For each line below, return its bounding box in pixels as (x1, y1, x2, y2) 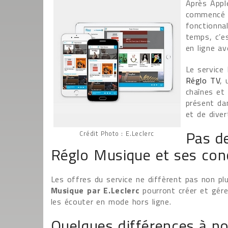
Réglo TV (185, 74, 220, 87)
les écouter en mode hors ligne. (50, 195, 172, 208)
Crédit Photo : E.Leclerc (79, 128, 155, 138)
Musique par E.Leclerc (50, 184, 140, 196)
